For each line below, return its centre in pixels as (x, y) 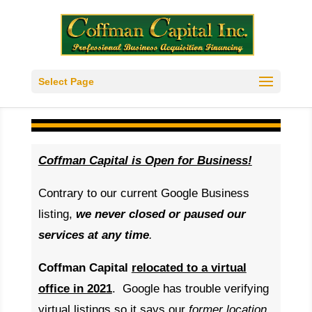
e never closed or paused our (165, 214)
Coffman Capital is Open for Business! (145, 161)
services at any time (93, 235)
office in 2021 (75, 289)
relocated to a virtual (189, 268)
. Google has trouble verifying (190, 289)
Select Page (66, 81)
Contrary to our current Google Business (143, 193)
